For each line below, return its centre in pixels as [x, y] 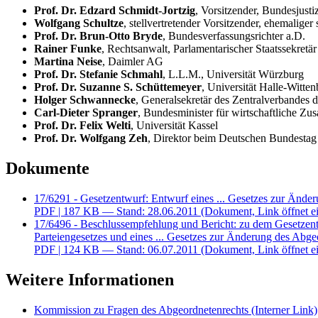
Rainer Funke [68, 48]
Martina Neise [68, 61]
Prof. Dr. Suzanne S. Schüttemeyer [118, 87]
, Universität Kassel [174, 125]
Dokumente [48, 168]
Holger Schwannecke [85, 99]
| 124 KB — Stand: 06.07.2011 [128, 249]
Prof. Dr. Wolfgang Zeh [91, 138]
